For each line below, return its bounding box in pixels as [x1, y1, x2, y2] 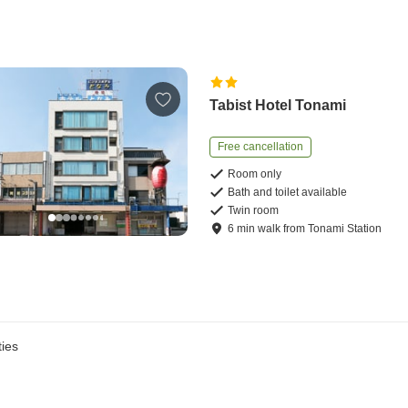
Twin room [228, 203, 280, 217]
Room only [228, 167, 282, 180]
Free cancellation [218, 139, 304, 153]
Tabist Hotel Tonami [209, 97, 347, 113]
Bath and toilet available [228, 185, 348, 199]
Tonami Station [308, 222, 382, 235]
